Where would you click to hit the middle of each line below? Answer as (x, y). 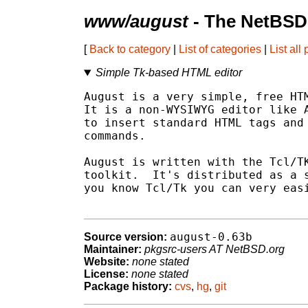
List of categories (220, 49)
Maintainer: (113, 250)
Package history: (128, 287)
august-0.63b (211, 237)
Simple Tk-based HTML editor (168, 73)
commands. (115, 136)
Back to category (130, 49)
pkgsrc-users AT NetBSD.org (214, 250)
